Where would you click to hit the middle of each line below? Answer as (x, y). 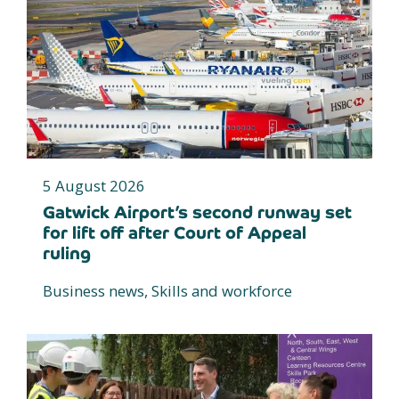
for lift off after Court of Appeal (175, 232)
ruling (67, 253)
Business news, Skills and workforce (167, 290)
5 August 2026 (94, 185)
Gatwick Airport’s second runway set (197, 212)
